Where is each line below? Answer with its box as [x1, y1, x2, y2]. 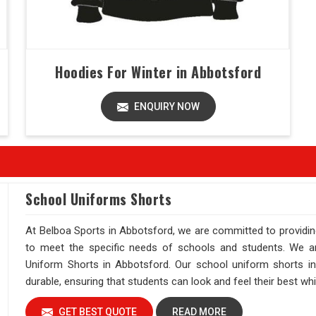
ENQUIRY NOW [131, 101, 200, 112]
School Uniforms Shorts [25, 188, 172, 209]
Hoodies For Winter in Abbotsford [55, 61, 261, 83]
